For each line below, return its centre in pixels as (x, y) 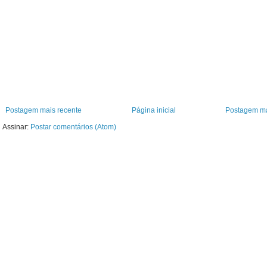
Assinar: (16, 127)
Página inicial (153, 111)
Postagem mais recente (44, 111)
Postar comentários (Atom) (73, 127)
